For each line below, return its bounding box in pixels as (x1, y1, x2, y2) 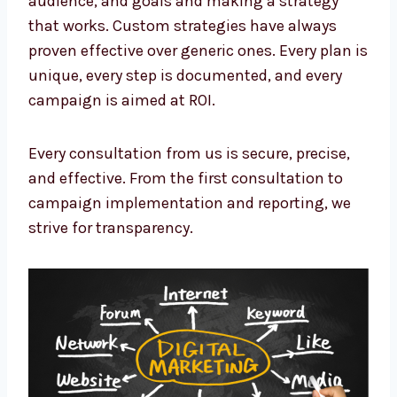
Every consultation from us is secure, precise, (28, 136, 350, 156)
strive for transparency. (28, 210, 193, 230)
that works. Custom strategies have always (28, 8, 337, 28)
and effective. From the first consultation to (28, 160, 343, 181)
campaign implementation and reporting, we (28, 185, 351, 206)
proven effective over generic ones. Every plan (28, 33, 352, 53)
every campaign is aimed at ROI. (28, 82, 255, 103)
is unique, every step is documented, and (28, 58, 318, 78)
